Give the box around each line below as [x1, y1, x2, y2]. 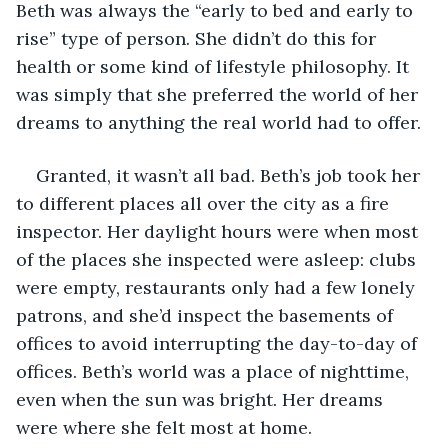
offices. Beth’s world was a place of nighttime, [16, 359, 414, 383]
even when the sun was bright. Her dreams [16, 387, 388, 411]
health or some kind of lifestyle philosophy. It [16, 54, 414, 78]
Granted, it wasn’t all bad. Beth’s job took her [36, 163, 425, 187]
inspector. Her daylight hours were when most [16, 219, 423, 243]
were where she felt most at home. [16, 415, 317, 439]
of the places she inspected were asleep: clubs [16, 247, 421, 271]
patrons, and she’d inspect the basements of [16, 303, 398, 327]
